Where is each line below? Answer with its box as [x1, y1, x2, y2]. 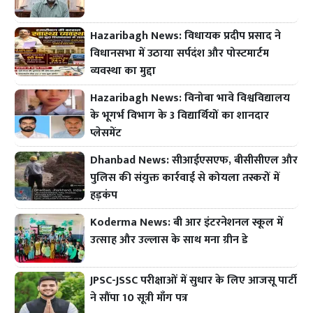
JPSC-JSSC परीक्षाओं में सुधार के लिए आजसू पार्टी [90, 271, 298, 291]
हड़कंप [90, 185, 118, 205]
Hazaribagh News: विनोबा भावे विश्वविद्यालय [90, 88, 291, 108]
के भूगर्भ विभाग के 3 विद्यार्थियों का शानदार [90, 105, 270, 125]
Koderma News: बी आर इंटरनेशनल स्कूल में [90, 212, 284, 232]
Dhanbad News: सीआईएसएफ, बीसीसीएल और [90, 150, 298, 170]
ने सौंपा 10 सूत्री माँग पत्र [90, 289, 189, 308]
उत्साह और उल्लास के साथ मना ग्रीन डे [90, 230, 249, 249]
